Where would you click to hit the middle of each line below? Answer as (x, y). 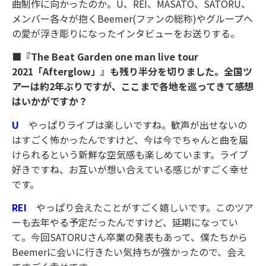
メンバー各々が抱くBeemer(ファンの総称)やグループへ (132, 18)
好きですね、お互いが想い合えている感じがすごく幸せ (130, 169)
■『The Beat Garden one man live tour (105, 57)
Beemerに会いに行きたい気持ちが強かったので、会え (129, 251)
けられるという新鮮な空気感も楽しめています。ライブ (130, 154)
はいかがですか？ (50, 101)
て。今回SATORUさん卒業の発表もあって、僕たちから (130, 237)
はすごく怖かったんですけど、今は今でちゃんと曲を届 (130, 139)
